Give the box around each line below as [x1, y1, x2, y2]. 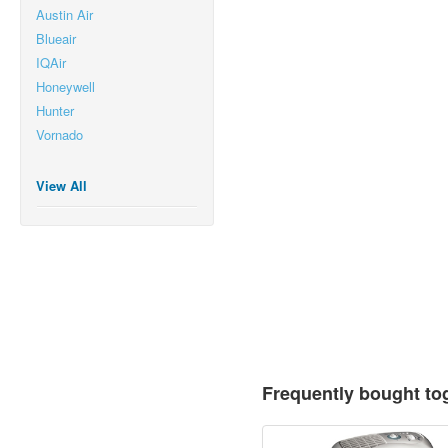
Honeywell [36, 77, 95, 96]
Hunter [36, 101, 74, 120]
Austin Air [36, 5, 93, 24]
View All [36, 176, 87, 195]
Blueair [36, 29, 76, 48]
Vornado [36, 125, 83, 144]
